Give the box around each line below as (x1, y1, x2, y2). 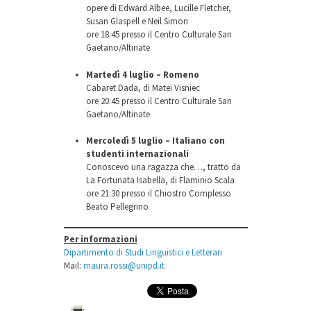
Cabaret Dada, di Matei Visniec (86, 81, 200, 94)
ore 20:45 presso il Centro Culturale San (86, 94, 232, 107)
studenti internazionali (86, 148, 189, 160)
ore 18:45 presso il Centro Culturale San (86, 28, 232, 41)
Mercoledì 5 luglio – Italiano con (86, 135, 225, 147)
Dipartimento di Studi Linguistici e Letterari (63, 246, 222, 259)
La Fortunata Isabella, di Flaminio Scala (86, 174, 235, 187)
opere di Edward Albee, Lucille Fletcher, (86, 2, 231, 15)
